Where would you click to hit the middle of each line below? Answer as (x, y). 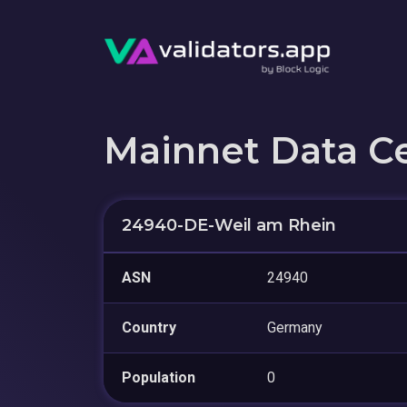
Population (159, 377)
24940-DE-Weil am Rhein (229, 225)
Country (149, 327)
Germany (295, 327)
